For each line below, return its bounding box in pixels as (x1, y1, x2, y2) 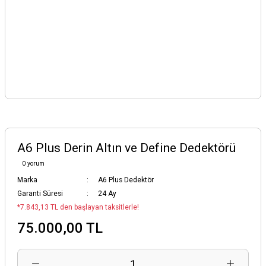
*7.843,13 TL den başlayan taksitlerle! (17, 203, 139, 211)
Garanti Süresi (17, 189, 63, 198)
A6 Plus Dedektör (98, 176, 154, 184)
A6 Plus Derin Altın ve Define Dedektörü (17, 141, 236, 155)
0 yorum (22, 160, 45, 167)
